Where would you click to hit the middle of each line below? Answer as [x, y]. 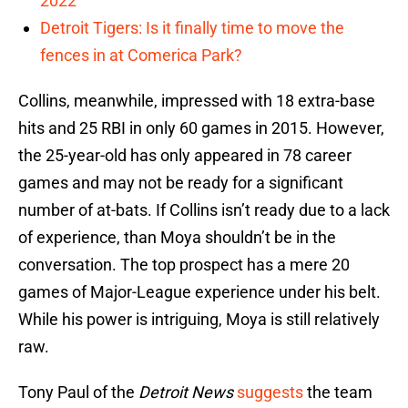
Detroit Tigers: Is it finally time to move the [192, 28]
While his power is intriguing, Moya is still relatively [199, 320]
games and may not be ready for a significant [181, 183]
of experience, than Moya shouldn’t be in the [177, 238]
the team [338, 393]
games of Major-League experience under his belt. [199, 292]
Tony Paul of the [78, 393]
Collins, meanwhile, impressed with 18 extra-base [197, 101]
